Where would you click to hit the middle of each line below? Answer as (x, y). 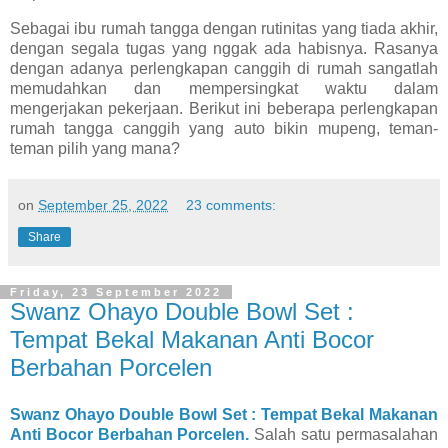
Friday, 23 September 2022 (116, 291)
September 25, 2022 (103, 204)
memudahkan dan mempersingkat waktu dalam (224, 88)
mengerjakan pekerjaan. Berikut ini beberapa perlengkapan (224, 108)
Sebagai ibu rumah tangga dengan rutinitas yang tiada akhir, (224, 28)
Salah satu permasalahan (346, 435)
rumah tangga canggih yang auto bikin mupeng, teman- (224, 128)
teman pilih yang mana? (95, 148)
